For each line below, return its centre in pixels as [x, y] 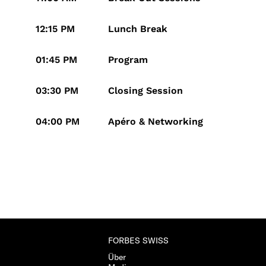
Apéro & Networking [156, 121]
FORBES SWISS [138, 240]
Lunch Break [138, 29]
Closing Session [145, 91]
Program [128, 60]
